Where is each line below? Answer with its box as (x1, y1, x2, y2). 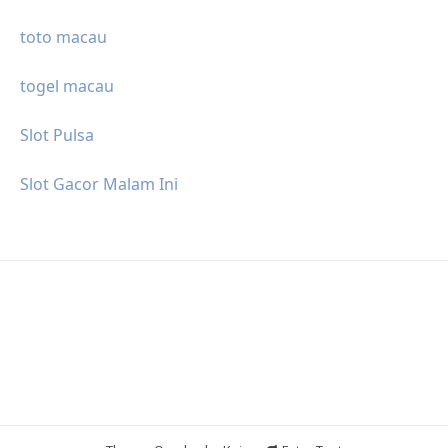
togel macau (20, 74, 114, 97)
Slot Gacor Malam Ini (20, 172, 178, 195)
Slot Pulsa (20, 123, 94, 146)
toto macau (20, 25, 107, 48)
